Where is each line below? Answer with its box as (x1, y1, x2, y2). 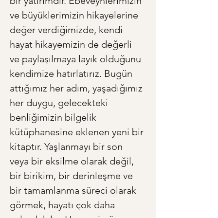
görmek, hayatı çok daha (10, 199, 117, 211)
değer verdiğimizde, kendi (10, 24, 125, 36)
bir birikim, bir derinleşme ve (10, 170, 135, 182)
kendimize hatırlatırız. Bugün (10, 68, 135, 80)
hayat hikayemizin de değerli (10, 38, 134, 51)
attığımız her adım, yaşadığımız (10, 82, 145, 94)
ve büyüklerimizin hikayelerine (10, 9, 141, 21)
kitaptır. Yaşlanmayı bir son (10, 141, 125, 153)
